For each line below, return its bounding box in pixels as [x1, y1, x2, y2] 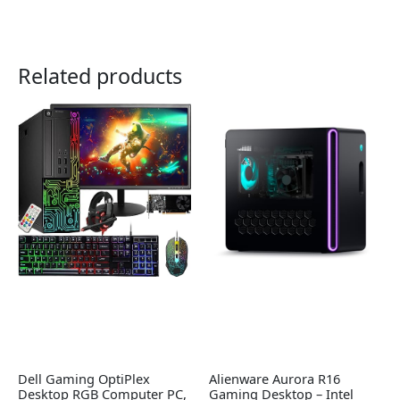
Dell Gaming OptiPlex [18, 369, 150, 387]
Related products [18, 62, 182, 91]
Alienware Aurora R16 [209, 369, 340, 387]
